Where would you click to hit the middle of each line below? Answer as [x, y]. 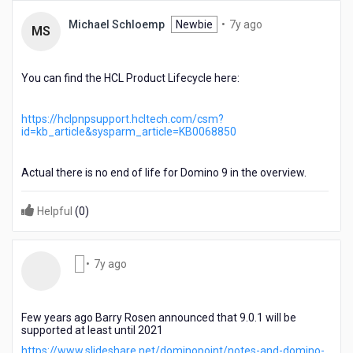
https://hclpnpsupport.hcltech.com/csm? [123, 119]
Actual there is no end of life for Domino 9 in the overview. [164, 173]
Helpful [55, 211]
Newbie [194, 24]
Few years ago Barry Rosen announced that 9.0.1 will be [159, 318]
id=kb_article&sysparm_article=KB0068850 [129, 132]
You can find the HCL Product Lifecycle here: [130, 78]
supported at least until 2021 [92, 330]
